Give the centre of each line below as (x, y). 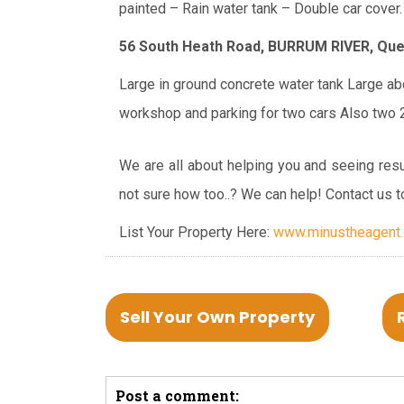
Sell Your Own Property (217, 317)
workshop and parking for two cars (228, 113)
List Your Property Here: (196, 232)
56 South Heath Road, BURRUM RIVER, (248, 46)
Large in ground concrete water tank (232, 84)
